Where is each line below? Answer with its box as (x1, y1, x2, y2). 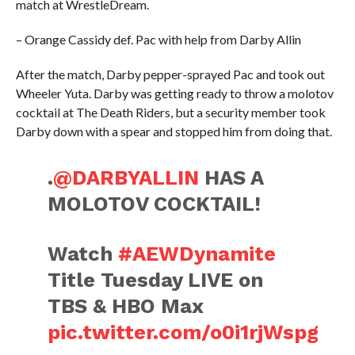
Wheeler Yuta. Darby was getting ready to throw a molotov (15, 86, 334, 101)
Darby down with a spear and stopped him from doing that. (15, 124, 332, 139)
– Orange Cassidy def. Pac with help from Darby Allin (15, 32, 301, 47)
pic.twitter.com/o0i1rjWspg (48, 320, 319, 344)
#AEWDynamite (118, 242, 277, 265)
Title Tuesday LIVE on (48, 268, 264, 292)
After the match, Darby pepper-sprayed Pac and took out (15, 67, 325, 82)
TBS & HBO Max (48, 294, 204, 318)
